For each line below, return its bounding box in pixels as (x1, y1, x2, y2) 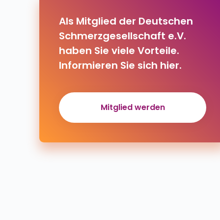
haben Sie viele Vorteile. (59, 44, 179, 57)
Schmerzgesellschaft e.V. (59, 29, 186, 43)
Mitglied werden (100, 102, 165, 113)
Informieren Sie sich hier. (59, 58, 182, 72)
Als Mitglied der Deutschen (59, 14, 193, 28)
